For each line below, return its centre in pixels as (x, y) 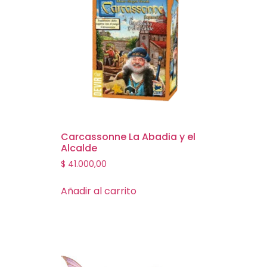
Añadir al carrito (99, 191)
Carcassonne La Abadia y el (128, 137)
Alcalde (79, 148)
